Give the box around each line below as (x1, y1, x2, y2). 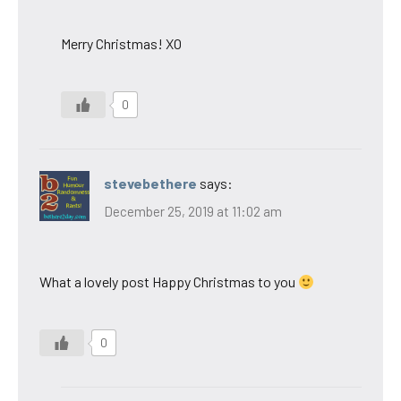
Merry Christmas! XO (61, 34, 182, 52)
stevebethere (104, 174, 197, 192)
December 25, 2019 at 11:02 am (104, 203, 282, 220)
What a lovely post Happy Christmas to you (39, 273, 298, 291)
